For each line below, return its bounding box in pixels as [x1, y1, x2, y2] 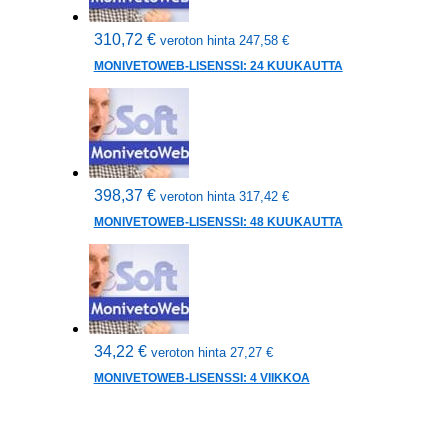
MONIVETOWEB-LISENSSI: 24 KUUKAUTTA [93, 59, 343, 74]
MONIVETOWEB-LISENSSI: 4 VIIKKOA [93, 371, 310, 386]
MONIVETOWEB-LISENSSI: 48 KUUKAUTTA [93, 215, 343, 230]
